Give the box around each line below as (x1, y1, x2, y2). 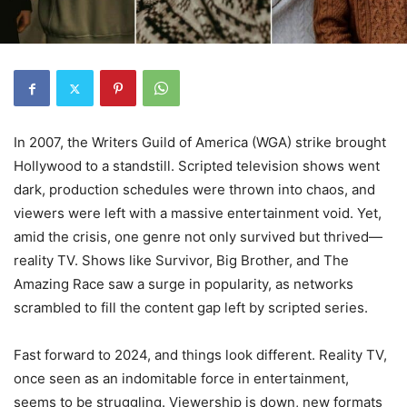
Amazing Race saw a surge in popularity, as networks (14, 275, 353, 293)
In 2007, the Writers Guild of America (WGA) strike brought (14, 134, 386, 151)
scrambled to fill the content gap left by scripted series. (14, 299, 368, 316)
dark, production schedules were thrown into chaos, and (14, 181, 375, 198)
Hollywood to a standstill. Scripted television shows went (14, 157, 380, 174)
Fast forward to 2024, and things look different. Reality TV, (14, 346, 387, 363)
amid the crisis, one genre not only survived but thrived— (14, 228, 382, 245)
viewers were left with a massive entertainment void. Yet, (14, 204, 382, 222)
